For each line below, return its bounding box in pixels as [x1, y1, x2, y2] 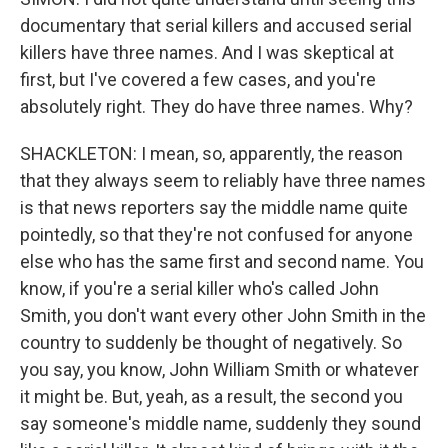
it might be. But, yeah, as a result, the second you [20, 386, 403, 407]
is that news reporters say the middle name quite [20, 197, 408, 218]
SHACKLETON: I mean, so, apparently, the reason [20, 143, 403, 164]
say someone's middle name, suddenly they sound [20, 413, 421, 434]
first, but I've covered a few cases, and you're [20, 69, 376, 90]
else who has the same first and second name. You [20, 251, 424, 272]
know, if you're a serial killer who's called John [20, 278, 379, 299]
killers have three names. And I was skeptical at [20, 42, 394, 63]
